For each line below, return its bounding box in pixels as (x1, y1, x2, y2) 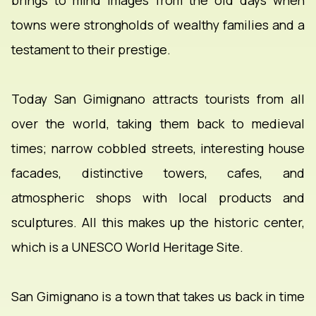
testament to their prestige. (11, 41, 171, 59)
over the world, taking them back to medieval (11, 115, 305, 133)
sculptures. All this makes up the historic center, (11, 214, 305, 231)
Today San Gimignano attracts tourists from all (11, 90, 305, 108)
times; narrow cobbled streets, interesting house (11, 140, 305, 157)
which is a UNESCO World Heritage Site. (11, 238, 243, 256)
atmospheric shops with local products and (11, 189, 305, 207)
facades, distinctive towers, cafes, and (11, 164, 305, 182)
